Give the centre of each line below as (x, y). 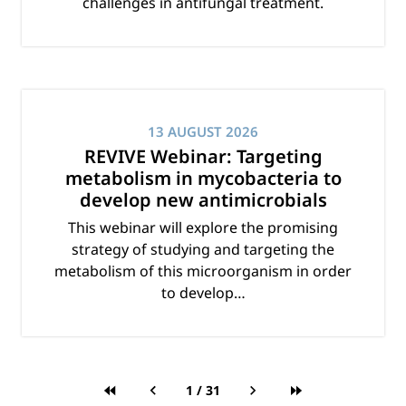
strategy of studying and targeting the (203, 250)
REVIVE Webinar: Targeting (203, 157)
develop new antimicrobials (203, 200)
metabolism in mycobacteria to (203, 179)
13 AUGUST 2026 (203, 132)
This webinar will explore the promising (203, 228)
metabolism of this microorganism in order (203, 271)
